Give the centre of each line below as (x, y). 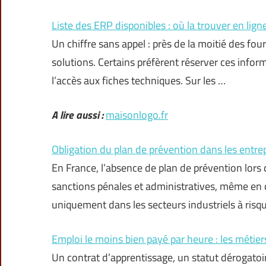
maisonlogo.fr (137, 115)
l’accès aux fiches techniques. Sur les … (139, 81)
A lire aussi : (77, 115)
